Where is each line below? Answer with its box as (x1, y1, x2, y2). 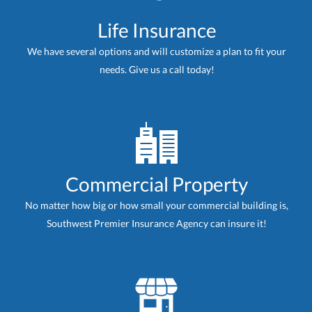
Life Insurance (97, 18, 217, 42)
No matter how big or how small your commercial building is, (25, 199, 288, 212)
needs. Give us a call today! (99, 63, 214, 76)
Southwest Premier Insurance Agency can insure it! (47, 217, 267, 230)
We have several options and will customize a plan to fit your (27, 45, 286, 58)
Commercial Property (65, 172, 248, 196)
